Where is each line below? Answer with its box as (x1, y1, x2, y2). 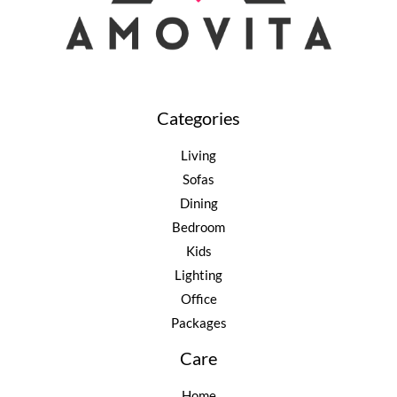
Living (181, 147, 216, 163)
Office (180, 291, 217, 307)
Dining (179, 195, 218, 211)
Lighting (175, 267, 222, 283)
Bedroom (172, 219, 225, 235)
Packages (170, 315, 227, 331)
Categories (157, 106, 240, 128)
